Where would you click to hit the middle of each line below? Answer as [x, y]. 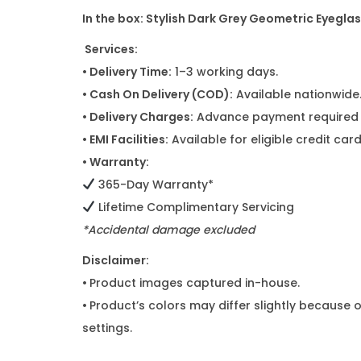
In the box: [114, 19]
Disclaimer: [116, 260]
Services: [111, 49]
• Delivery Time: [127, 72]
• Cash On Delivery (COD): [158, 94]
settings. [107, 328]
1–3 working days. [225, 72]
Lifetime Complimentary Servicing [194, 207]
